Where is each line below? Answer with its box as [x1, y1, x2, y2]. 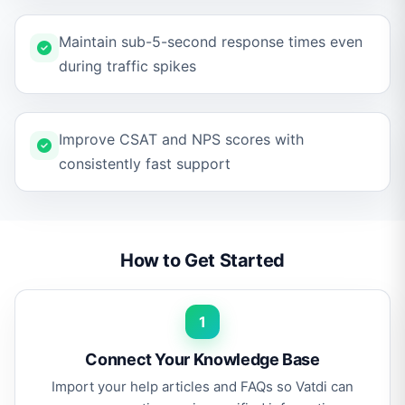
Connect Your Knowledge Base [85, 350, 320, 369]
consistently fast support [59, 155, 231, 173]
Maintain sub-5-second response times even [59, 33, 363, 51]
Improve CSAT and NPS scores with [59, 130, 304, 148]
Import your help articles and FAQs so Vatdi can [52, 378, 353, 395]
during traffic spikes [59, 57, 196, 75]
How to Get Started [120, 250, 285, 271]
